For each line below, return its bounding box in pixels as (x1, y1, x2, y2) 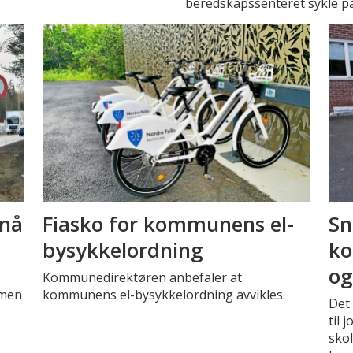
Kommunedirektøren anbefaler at (42, 268, 242, 286)
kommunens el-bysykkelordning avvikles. (42, 285, 285, 303)
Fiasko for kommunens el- (42, 209, 294, 238)
